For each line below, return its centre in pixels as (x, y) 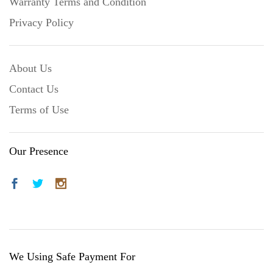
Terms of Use (39, 109)
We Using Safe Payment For (72, 256)
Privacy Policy (41, 22)
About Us (30, 68)
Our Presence (39, 151)
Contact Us (34, 89)
